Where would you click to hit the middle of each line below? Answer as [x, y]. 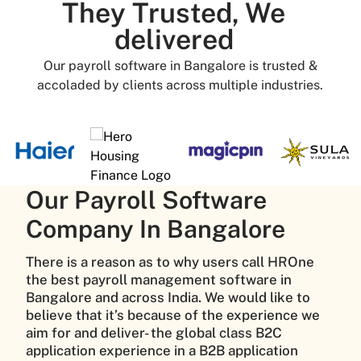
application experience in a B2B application [162, 350]
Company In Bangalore [156, 229]
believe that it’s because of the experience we [173, 315]
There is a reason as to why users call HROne [170, 261]
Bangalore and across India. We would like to [168, 297]
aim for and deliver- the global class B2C [154, 332]
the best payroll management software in [159, 279]
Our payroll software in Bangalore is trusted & [180, 66]
